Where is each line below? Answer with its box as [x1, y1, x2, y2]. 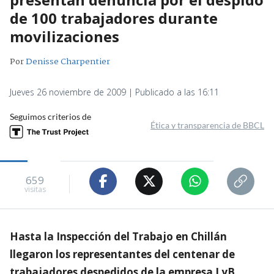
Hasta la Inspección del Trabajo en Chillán [10, 229, 227, 243]
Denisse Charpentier [26, 54, 110, 68]
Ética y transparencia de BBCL [150, 119, 264, 130]
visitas [24, 184, 46, 195]
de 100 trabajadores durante [10, 7, 218, 28]
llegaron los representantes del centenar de [10, 246, 235, 261]
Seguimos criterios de [10, 111, 91, 122]
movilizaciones [10, 26, 119, 46]
